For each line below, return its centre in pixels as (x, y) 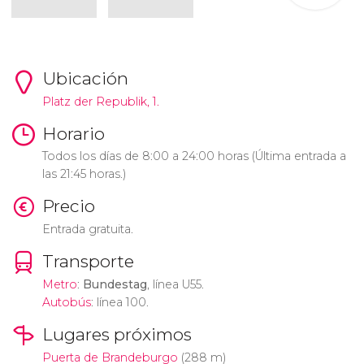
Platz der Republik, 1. (100, 101)
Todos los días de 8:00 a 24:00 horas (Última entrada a (194, 156)
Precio (68, 206)
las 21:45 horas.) (84, 174)
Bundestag (115, 284)
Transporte (88, 262)
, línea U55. (175, 284)
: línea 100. (119, 302)
